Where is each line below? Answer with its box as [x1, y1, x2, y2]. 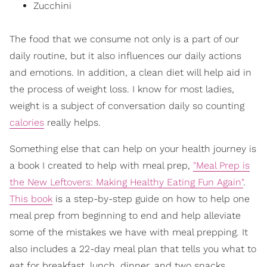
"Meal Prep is [193, 160, 250, 172]
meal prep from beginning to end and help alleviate [10, 210, 241, 222]
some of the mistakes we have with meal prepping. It [10, 226, 248, 238]
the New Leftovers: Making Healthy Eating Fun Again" [10, 176, 243, 188]
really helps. [44, 117, 101, 129]
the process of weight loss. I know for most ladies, [10, 83, 234, 95]
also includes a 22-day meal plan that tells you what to [10, 243, 256, 255]
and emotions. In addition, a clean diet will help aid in [10, 67, 252, 79]
